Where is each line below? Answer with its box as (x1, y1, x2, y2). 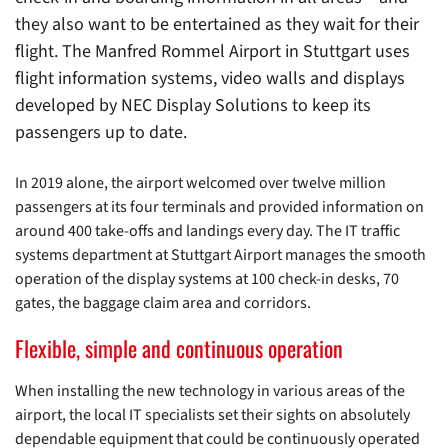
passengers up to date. (15, 120, 187, 146)
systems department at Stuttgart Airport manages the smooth (15, 244, 426, 267)
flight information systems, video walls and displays (15, 66, 405, 92)
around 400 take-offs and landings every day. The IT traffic (15, 220, 400, 243)
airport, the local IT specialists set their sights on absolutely (15, 404, 410, 427)
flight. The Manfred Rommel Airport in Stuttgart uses (15, 39, 410, 65)
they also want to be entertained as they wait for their (15, 12, 419, 38)
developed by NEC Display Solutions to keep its (15, 93, 371, 119)
